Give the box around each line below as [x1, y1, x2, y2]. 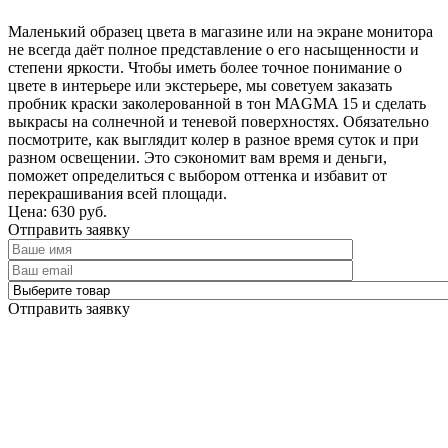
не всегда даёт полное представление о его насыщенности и [8, 40, 419, 58]
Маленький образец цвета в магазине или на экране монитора [8, 22, 433, 40]
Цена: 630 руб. [8, 202, 107, 220]
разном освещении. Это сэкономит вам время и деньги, [8, 148, 387, 166]
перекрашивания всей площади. [8, 184, 227, 202]
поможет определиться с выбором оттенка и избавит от [8, 166, 387, 184]
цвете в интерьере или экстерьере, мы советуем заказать [8, 76, 392, 94]
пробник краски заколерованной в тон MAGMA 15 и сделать [8, 94, 426, 112]
